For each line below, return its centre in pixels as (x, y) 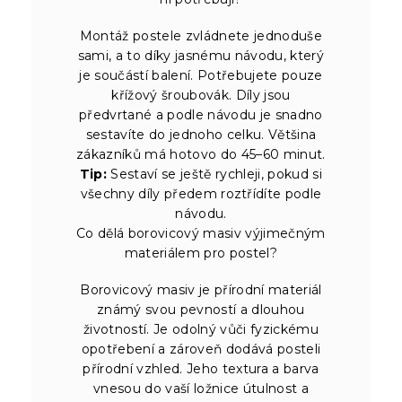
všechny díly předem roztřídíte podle (201, 193)
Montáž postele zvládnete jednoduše (201, 35)
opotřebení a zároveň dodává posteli (201, 349)
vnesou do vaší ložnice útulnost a (201, 388)
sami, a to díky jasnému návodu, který (201, 55)
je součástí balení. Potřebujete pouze (201, 75)
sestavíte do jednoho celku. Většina (201, 134)
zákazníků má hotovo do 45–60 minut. (201, 154)
